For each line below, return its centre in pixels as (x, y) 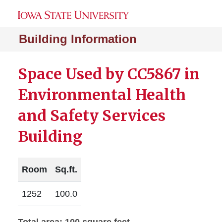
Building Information (78, 39)
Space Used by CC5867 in (109, 74)
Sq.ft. (66, 169)
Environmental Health (102, 95)
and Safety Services (92, 115)
